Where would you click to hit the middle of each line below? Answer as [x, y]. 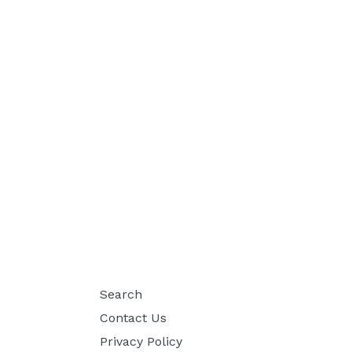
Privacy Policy [141, 341]
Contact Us [133, 317]
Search [121, 294]
